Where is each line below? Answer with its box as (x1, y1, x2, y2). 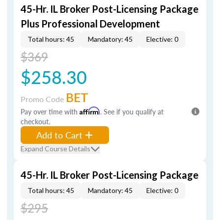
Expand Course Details (21, 144, 90, 153)
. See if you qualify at (100, 107, 164, 116)
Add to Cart (36, 129, 82, 141)
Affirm (80, 107, 100, 115)
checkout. (21, 116, 50, 126)
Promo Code (21, 93, 66, 105)
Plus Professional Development (21, 18, 160, 29)
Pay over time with (21, 107, 80, 116)
